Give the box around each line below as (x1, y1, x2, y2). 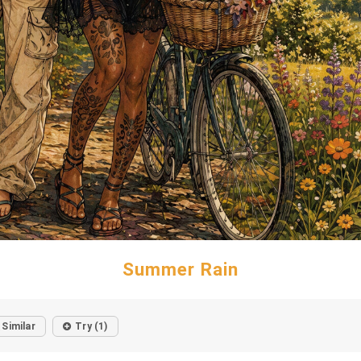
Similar (2, 320, 35, 332)
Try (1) (75, 320, 108, 332)
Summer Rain (122, 258, 239, 280)
